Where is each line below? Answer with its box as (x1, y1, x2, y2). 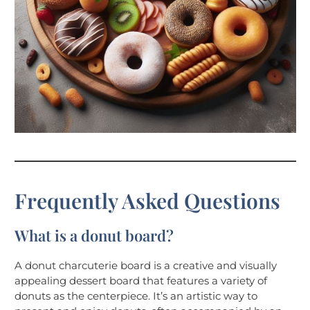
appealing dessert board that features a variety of (15, 274, 267, 288)
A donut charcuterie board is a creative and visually (15, 259, 277, 273)
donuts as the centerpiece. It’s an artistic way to (15, 289, 257, 303)
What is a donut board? (15, 225, 174, 246)
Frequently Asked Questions (15, 187, 280, 215)
